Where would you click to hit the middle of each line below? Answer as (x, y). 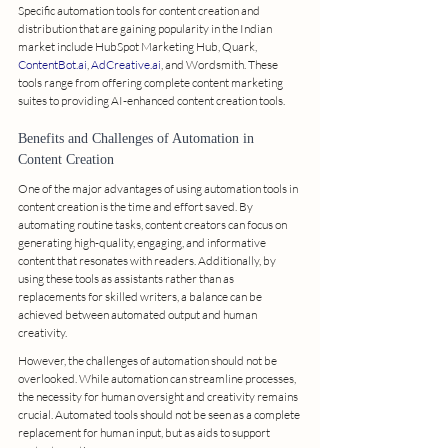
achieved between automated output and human (138, 314)
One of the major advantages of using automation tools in (159, 188)
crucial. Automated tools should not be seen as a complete (160, 414)
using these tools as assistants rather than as (127, 278)
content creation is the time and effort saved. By (136, 206)
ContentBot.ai (52, 64)
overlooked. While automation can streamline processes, (158, 378)
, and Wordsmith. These (220, 64)
